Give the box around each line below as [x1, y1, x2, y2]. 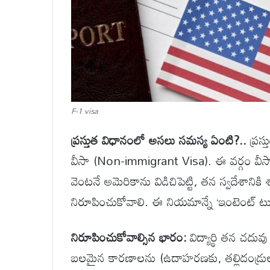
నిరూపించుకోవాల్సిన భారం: [71, 225, 186, 250]
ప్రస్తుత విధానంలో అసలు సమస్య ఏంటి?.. [71, 128, 246, 152]
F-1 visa [71, 103, 98, 119]
